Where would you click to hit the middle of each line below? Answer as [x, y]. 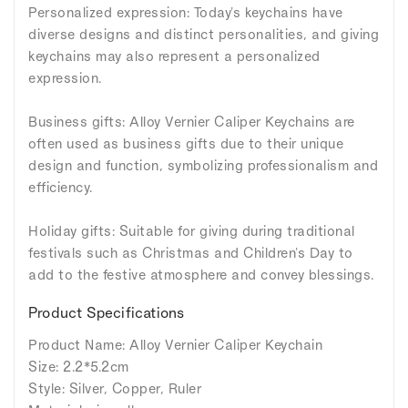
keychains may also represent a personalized [174, 56]
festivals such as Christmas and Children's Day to [191, 252]
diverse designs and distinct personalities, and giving [204, 34]
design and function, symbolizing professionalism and [203, 165]
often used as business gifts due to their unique [186, 143]
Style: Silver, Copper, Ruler [115, 388]
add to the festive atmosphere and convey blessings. [201, 274]
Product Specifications [107, 312]
